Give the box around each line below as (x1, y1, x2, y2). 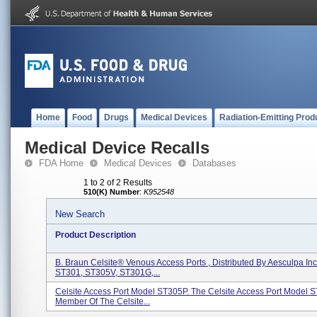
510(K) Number (83, 188, 139, 196)
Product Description (55, 230, 136, 240)
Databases (192, 158, 236, 168)
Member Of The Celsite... (55, 296, 150, 306)
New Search (55, 209, 105, 219)
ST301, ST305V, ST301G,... (55, 267, 160, 277)
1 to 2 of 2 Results (83, 178, 152, 188)
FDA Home (39, 158, 83, 168)
